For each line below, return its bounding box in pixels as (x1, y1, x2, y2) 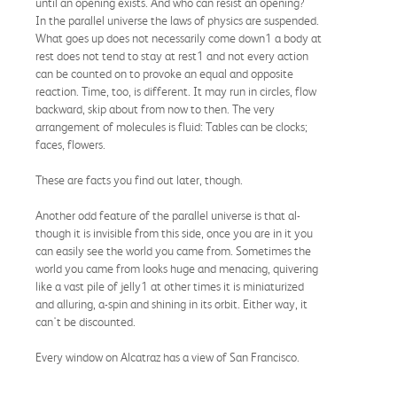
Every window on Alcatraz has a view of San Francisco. (35, 349, 300, 364)
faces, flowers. (35, 136, 105, 152)
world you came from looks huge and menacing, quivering (35, 261, 318, 276)
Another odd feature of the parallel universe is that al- (35, 207, 300, 222)
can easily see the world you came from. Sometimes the (35, 243, 311, 258)
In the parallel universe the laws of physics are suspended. (35, 12, 319, 27)
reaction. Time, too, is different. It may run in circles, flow (35, 83, 316, 98)
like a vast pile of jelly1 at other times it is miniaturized (35, 278, 304, 293)
